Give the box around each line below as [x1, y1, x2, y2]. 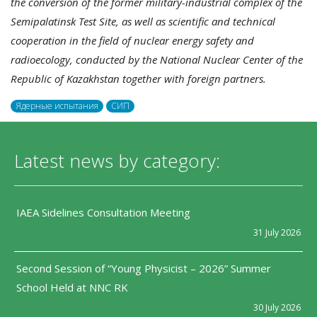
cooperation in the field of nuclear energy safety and [11, 33, 254, 47]
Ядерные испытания [16, 100, 98, 113]
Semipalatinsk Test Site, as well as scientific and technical [11, 13, 275, 28]
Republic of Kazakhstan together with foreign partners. [11, 71, 266, 86]
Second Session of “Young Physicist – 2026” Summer [16, 260, 271, 275]
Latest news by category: [14, 148, 220, 174]
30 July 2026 [253, 301, 301, 313]
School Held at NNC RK [16, 279, 131, 294]
